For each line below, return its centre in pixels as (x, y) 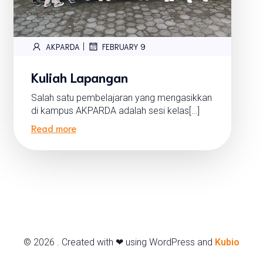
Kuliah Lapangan (79, 77)
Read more (53, 128)
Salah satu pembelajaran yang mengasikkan (121, 98)
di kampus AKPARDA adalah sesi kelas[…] (115, 111)
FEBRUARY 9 (124, 46)
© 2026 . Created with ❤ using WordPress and (119, 242)
